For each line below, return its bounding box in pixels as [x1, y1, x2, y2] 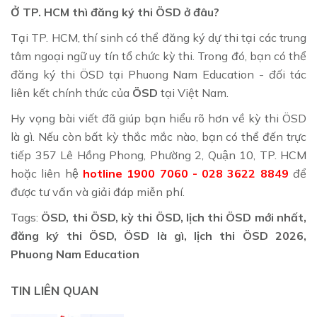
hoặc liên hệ [11, 166, 83, 181]
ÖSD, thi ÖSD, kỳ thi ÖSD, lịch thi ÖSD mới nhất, [41, 210, 307, 225]
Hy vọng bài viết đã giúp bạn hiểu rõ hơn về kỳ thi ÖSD [11, 111, 306, 126]
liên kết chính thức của [11, 86, 132, 100]
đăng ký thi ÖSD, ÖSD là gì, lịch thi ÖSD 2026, [11, 229, 306, 243]
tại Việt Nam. [158, 86, 229, 100]
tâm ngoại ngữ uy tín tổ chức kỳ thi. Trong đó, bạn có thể [11, 49, 306, 64]
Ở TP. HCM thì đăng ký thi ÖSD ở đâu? [11, 5, 219, 20]
